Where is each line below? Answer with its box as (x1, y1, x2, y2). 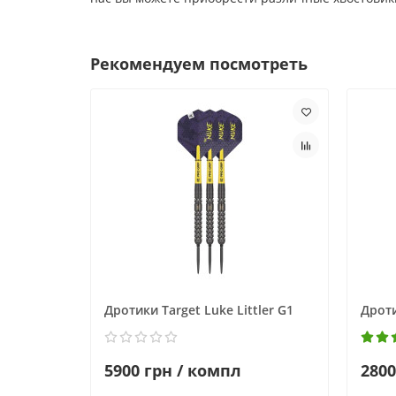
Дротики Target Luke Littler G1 (104, 301, 293, 319)
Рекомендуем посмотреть (90, 53, 308, 75)
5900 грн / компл (104, 360, 241, 382)
